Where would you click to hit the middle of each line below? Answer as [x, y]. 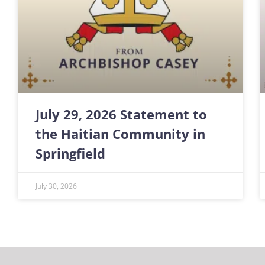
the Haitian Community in [120, 134]
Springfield [70, 154]
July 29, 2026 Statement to [121, 115]
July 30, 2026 [56, 186]
